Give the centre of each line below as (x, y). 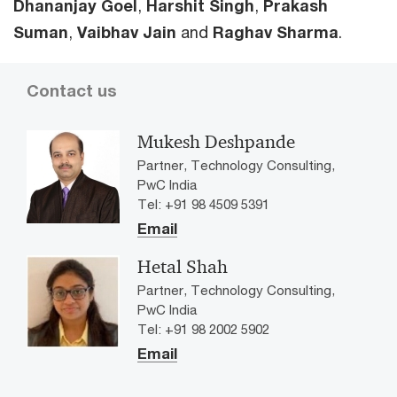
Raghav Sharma (276, 31)
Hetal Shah (183, 266)
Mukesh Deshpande (216, 141)
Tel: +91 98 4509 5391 (203, 203)
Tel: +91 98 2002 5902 (203, 328)
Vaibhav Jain (127, 31)
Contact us (72, 90)
